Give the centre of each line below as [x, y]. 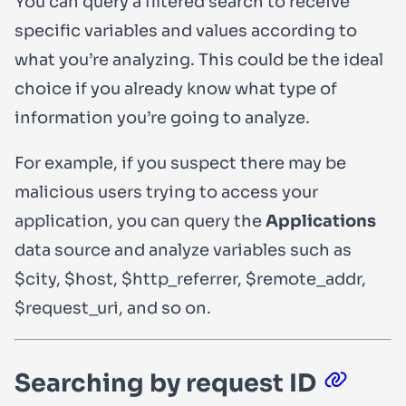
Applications [321, 222]
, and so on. [165, 309]
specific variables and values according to [186, 31]
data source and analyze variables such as [183, 251]
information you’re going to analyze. [162, 118]
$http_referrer [179, 280]
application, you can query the [140, 222]
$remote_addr [304, 280]
